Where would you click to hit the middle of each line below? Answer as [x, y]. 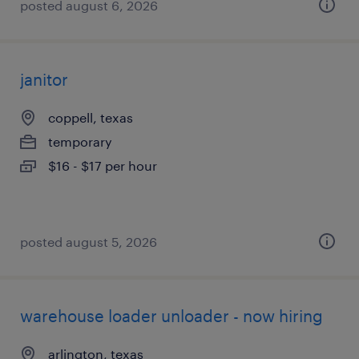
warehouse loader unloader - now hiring [171, 316]
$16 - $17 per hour [103, 165]
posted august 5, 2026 [89, 242]
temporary [80, 141]
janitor [44, 79]
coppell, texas [91, 117]
